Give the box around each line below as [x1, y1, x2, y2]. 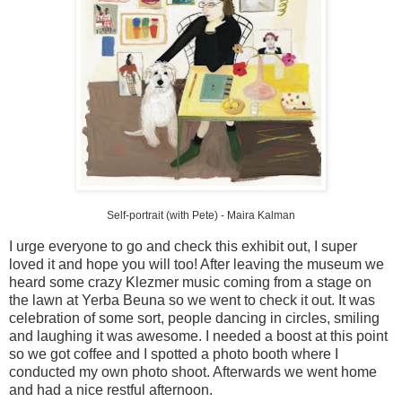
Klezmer [126, 274, 179, 290]
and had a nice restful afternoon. [9, 381, 213, 398]
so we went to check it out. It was [165, 292, 375, 308]
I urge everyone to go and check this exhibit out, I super [9, 238, 357, 254]
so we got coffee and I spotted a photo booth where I [9, 345, 338, 362]
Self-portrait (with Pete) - [107, 209, 227, 223]
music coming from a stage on [179, 274, 371, 290]
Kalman [258, 209, 295, 223]
